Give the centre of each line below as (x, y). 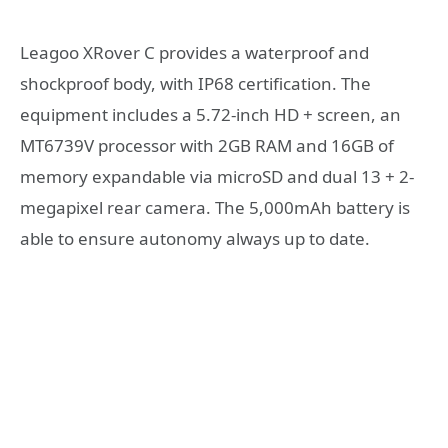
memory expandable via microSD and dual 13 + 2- (217, 177)
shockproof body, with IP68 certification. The (195, 84)
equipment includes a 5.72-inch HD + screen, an (210, 115)
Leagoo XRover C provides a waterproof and (194, 53)
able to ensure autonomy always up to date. (195, 239)
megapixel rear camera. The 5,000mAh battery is (215, 208)
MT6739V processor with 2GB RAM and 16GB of (207, 146)
